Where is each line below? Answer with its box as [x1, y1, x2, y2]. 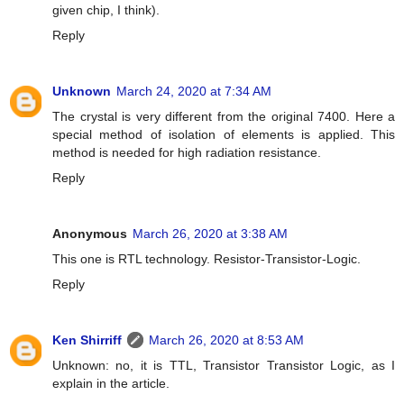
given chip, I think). [52, 2, 160, 17]
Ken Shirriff [52, 332, 122, 347]
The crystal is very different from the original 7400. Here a [52, 108, 395, 124]
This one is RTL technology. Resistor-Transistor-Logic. [52, 251, 361, 266]
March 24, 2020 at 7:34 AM [116, 83, 271, 98]
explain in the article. [52, 375, 170, 390]
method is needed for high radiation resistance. [52, 144, 321, 160]
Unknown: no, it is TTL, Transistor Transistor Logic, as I [52, 357, 395, 372]
